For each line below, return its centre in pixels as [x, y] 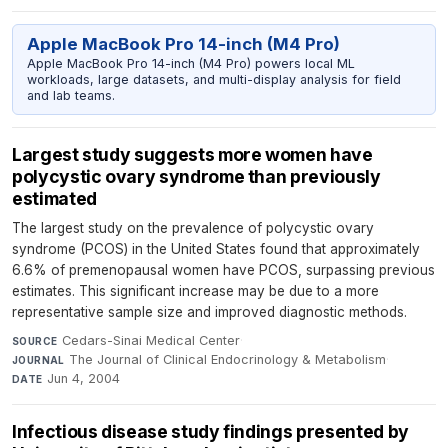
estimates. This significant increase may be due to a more [195, 290]
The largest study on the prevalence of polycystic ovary [193, 227]
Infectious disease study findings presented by [210, 431]
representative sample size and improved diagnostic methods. [209, 311]
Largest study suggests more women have [192, 154]
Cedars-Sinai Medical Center [150, 340]
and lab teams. [70, 96]
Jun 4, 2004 [84, 378]
